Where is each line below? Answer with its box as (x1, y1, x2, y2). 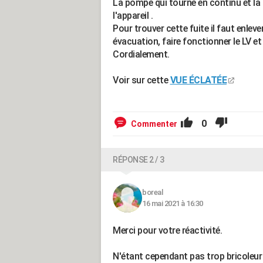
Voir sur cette (113, 75, 170, 86)
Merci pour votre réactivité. (113, 225, 222, 236)
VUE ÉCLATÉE (170, 75, 227, 86)
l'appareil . (113, 10, 153, 21)
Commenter (131, 119, 177, 129)
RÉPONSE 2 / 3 (113, 155, 164, 164)
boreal (142, 188, 163, 197)
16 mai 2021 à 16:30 (142, 199, 203, 208)
